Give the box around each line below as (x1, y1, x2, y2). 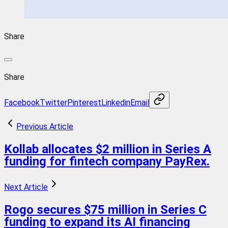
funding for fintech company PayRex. (4, 154, 210, 168)
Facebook (4, 97, 40, 107)
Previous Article (16, 121, 73, 131)
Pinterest (67, 97, 101, 107)
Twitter (40, 97, 67, 107)
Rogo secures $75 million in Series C (4, 202, 207, 217)
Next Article (4, 182, 48, 192)
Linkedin (101, 97, 130, 107)
